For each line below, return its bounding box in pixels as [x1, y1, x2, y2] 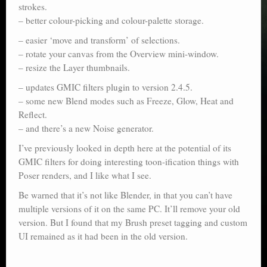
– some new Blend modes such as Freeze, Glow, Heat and [18, 95, 234, 107]
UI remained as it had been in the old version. [18, 230, 188, 243]
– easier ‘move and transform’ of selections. [18, 34, 180, 46]
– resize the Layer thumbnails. [18, 61, 130, 74]
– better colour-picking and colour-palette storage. [18, 14, 204, 27]
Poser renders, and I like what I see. [18, 169, 151, 182]
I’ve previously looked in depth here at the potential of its [18, 142, 231, 154]
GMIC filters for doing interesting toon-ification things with [18, 156, 239, 168]
